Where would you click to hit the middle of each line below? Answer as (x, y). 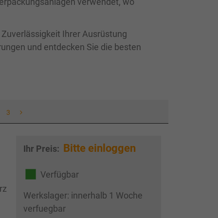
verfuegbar (44, 209)
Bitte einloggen (99, 148)
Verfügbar (59, 174)
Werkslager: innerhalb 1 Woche (83, 196)
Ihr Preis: (42, 149)
